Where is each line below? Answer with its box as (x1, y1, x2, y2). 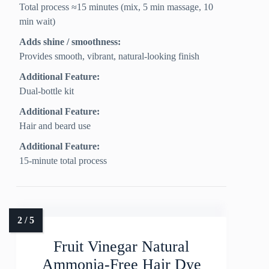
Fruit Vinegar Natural (53, 238, 190, 256)
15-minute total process (19, 156, 107, 166)
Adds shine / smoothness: (19, 37, 121, 47)
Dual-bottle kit (19, 86, 74, 97)
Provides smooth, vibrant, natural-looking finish (19, 51, 200, 62)
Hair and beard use (19, 121, 91, 131)
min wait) (19, 16, 56, 27)
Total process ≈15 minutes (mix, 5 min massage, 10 (19, 2, 214, 13)
